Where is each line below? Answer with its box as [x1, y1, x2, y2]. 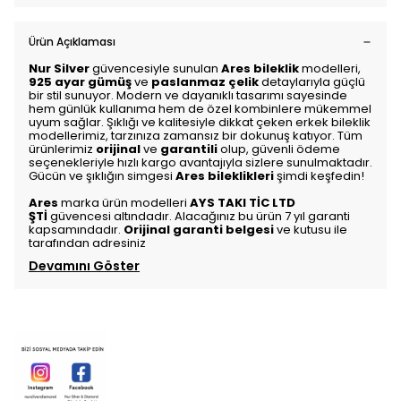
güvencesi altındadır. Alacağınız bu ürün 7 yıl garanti [50, 208, 350, 225]
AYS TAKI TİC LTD [190, 194, 295, 211]
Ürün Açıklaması [29, 34, 115, 49]
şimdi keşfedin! [274, 167, 364, 184]
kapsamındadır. [29, 221, 124, 238]
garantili [160, 141, 220, 158]
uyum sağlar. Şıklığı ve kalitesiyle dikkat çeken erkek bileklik [29, 114, 371, 131]
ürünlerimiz [29, 141, 96, 158]
